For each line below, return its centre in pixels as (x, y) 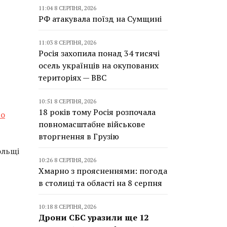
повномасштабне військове (92, 124)
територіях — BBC (72, 78)
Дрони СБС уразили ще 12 (93, 217)
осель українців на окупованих (99, 65)
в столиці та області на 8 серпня (100, 183)
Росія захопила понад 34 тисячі (99, 53)
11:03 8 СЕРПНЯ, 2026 (67, 42)
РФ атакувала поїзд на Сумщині (100, 19)
